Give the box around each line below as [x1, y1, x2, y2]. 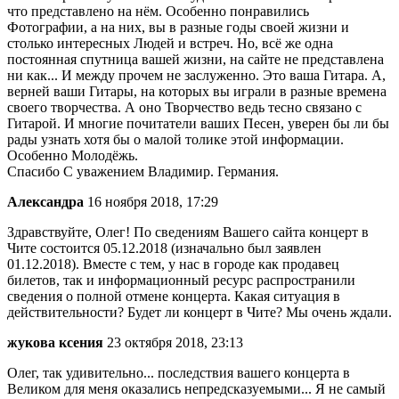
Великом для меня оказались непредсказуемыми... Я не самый [7, 381, 386, 397]
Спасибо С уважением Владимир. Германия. [7, 164, 279, 180]
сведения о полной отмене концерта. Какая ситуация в [7, 289, 340, 305]
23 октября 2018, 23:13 [103, 335, 243, 351]
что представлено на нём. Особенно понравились [7, 4, 309, 20]
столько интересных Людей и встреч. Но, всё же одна [7, 36, 333, 52]
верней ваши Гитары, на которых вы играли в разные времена [7, 84, 387, 100]
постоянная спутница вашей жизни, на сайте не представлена [7, 52, 384, 68]
